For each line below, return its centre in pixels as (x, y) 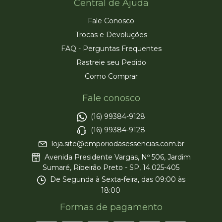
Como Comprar (111, 76)
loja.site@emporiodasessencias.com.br (118, 143)
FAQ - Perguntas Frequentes (111, 48)
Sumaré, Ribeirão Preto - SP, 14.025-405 (111, 168)
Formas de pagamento (111, 207)
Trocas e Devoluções (111, 34)
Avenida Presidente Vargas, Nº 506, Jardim (117, 157)
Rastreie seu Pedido (111, 62)
